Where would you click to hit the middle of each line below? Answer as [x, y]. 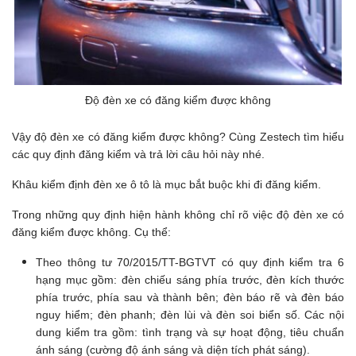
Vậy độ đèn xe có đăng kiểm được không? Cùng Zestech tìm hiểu [178, 136]
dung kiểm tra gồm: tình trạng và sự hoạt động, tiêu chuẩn [190, 332]
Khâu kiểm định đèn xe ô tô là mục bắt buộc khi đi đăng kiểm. [168, 184]
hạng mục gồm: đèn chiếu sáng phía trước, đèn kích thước [190, 279]
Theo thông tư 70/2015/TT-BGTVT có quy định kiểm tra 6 [190, 262]
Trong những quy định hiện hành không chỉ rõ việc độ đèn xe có [178, 214]
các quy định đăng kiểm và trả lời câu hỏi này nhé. [138, 154]
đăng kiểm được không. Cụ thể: [91, 232]
